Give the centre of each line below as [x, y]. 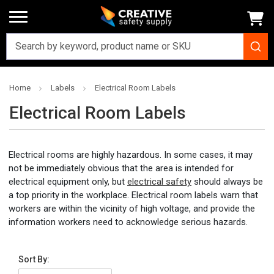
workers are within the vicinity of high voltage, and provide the [132, 209]
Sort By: [34, 259]
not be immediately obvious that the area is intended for [121, 168]
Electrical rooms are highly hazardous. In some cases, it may [131, 155]
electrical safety [159, 182]
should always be [227, 182]
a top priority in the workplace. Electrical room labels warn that [133, 195]
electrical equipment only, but [68, 182]
